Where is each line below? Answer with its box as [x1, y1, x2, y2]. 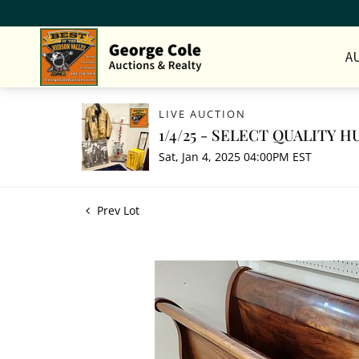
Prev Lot [94, 203, 139, 218]
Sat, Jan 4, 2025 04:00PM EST [159, 149, 312, 164]
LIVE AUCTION [159, 107, 246, 121]
